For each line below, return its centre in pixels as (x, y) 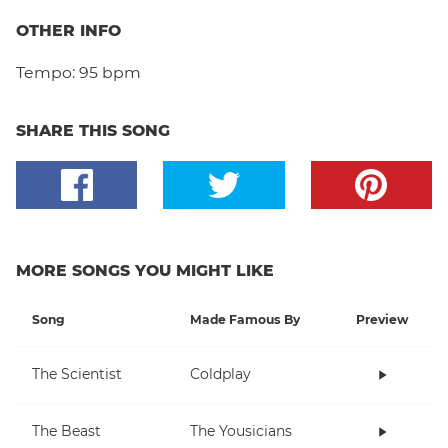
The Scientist (77, 374)
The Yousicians (241, 431)
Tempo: (45, 72)
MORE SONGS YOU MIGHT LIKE (145, 270)
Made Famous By (245, 319)
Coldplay (220, 374)
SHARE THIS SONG (93, 130)
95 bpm (110, 72)
